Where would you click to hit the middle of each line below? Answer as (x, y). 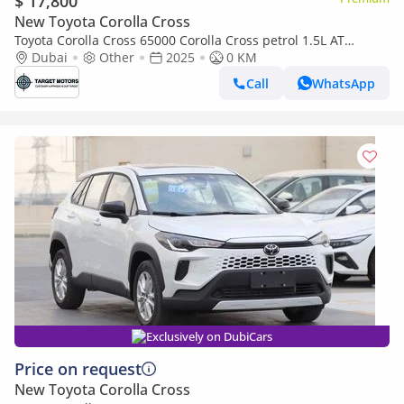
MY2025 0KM (54, 57)
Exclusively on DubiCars (209, 336)
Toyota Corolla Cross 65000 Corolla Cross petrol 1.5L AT (179, 40)
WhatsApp (344, 83)
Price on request (78, 369)
